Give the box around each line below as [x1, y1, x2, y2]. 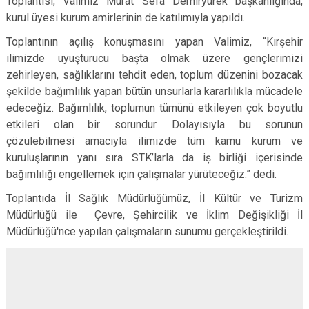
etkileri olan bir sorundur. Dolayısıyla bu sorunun [6, 118, 303, 131]
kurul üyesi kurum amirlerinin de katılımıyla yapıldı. [6, 11, 245, 24]
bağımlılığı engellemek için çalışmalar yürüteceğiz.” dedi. [6, 168, 277, 181]
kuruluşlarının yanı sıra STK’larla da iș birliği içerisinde [6, 151, 303, 164]
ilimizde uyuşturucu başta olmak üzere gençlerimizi [6, 52, 303, 65]
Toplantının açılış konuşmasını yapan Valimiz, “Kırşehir [6, 35, 303, 48]
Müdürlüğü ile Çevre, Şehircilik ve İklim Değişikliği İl [6, 208, 303, 221]
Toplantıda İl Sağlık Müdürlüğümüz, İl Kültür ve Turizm [6, 192, 303, 205]
